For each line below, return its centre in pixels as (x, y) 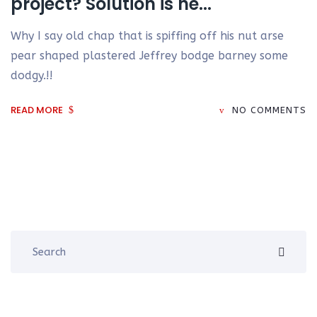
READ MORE (38, 110)
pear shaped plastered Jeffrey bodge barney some (149, 56)
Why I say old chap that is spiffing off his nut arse (147, 36)
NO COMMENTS (269, 110)
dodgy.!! (32, 75)
